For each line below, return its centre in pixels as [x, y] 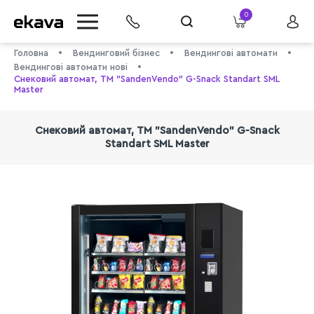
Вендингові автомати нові [71, 67]
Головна [31, 53]
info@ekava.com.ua [82, 185]
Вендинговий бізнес [116, 53]
